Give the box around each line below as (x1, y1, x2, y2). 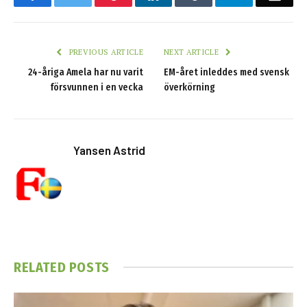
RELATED (14, 258, 69, 275)
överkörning (164, 82, 215, 94)
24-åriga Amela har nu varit (28, 66, 143, 79)
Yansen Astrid (73, 143, 145, 158)
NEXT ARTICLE (164, 47, 221, 58)
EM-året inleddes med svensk (164, 66, 289, 79)
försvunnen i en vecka (50, 82, 143, 94)
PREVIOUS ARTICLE (66, 47, 143, 58)
